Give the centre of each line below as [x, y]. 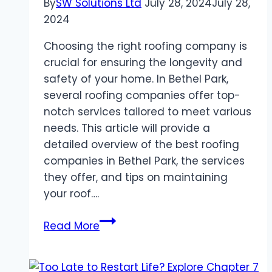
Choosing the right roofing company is [145, 46]
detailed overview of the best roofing [141, 145]
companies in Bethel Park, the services [144, 161]
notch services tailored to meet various [148, 112]
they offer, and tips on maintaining [136, 178]
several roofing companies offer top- [142, 96]
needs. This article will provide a [127, 128]
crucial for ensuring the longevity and [143, 63]
